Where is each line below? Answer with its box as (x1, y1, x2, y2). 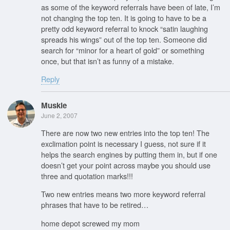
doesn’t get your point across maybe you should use (41, 159, 210, 170)
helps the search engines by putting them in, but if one (41, 148, 217, 160)
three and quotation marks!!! (41, 170, 133, 181)
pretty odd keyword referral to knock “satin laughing (41, 23, 208, 34)
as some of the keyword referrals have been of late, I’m (41, 1, 220, 12)
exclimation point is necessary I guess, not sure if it (41, 138, 206, 149)
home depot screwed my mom (41, 217, 140, 228)
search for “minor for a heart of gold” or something (41, 44, 204, 55)
